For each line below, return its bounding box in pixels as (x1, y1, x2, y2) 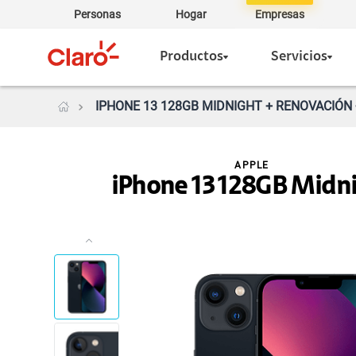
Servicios (271, 50, 327, 64)
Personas (73, 8, 121, 21)
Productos (160, 50, 223, 64)
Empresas (255, 8, 304, 21)
